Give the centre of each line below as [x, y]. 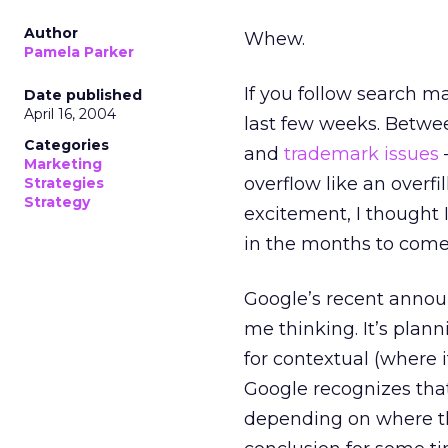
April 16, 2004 [70, 114]
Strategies [64, 183]
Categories [66, 145]
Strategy [57, 202]
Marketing [63, 164]
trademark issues [361, 154]
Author [51, 33]
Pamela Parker [79, 52]
